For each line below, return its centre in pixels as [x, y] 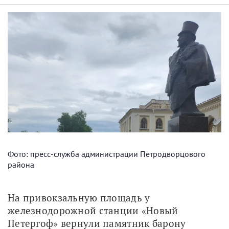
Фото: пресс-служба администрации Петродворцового [107, 154]
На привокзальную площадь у [79, 197]
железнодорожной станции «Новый [93, 210]
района [21, 164]
